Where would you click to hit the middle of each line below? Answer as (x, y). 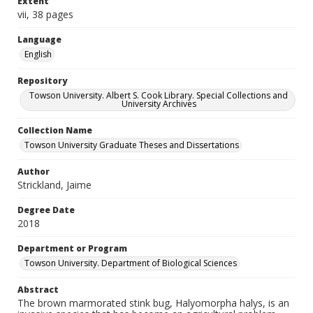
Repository (42, 81)
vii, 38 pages (45, 14)
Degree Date (46, 210)
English (38, 54)
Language (39, 39)
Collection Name (55, 130)
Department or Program (72, 248)
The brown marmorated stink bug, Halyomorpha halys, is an (153, 303)
